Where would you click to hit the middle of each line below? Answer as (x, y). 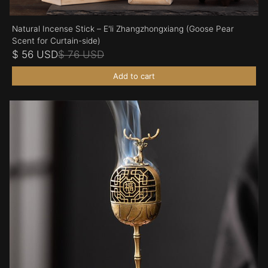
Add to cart (134, 76)
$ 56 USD (35, 54)
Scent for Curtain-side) (56, 40)
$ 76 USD (81, 54)
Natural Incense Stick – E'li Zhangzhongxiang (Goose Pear (123, 28)
